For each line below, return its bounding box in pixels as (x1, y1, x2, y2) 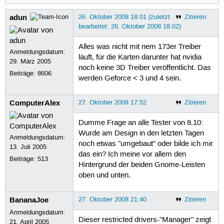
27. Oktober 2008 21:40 (78, 195, 146, 203)
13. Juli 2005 (9, 142, 47, 151)
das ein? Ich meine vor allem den (78, 150, 186, 159)
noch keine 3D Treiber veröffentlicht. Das (78, 63, 211, 73)
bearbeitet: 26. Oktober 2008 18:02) (78, 22, 181, 30)
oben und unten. (78, 171, 130, 180)
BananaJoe (9, 194, 49, 205)
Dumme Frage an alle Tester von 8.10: (78, 118, 203, 128)
